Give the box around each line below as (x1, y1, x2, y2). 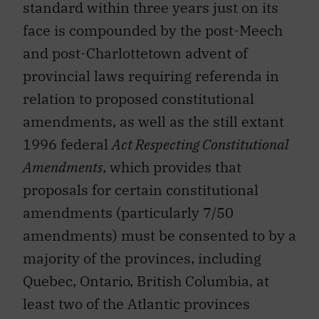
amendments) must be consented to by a (23, 226, 296, 246)
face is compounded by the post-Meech (23, 21, 283, 41)
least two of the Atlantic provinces (23, 294, 250, 314)
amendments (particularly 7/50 (23, 203, 234, 223)
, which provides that (103, 157, 241, 177)
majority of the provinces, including (23, 249, 261, 268)
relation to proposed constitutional (23, 89, 254, 109)
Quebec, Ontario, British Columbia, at (23, 271, 269, 291)
